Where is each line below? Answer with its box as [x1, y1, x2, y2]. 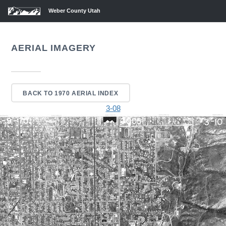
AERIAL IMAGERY [11, 42, 96, 53]
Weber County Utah [48, 8, 100, 14]
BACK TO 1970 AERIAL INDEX [23, 89, 119, 96]
